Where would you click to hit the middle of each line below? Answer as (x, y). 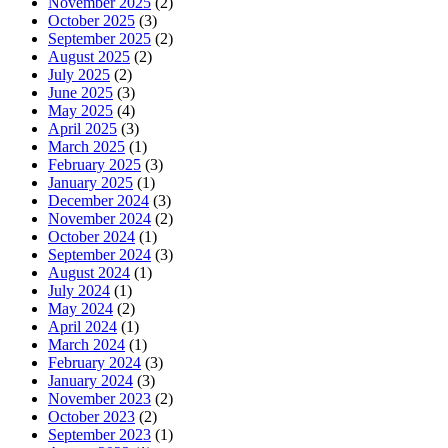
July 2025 (79, 74)
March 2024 (86, 344)
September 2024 (99, 254)
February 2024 (94, 362)
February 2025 (94, 164)
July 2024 (79, 290)
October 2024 (91, 236)
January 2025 (90, 182)
